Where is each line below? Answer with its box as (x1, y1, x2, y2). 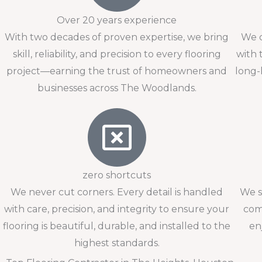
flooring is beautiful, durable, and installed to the (3, 220, 231, 232)
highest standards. (74, 237, 160, 249)
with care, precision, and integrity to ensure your (4, 204, 230, 215)
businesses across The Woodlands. (37, 82, 196, 94)
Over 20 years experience (57, 15, 177, 26)
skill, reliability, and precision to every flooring (12, 49, 221, 60)
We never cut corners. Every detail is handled (11, 187, 223, 198)
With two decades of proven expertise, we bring (5, 32, 229, 43)
